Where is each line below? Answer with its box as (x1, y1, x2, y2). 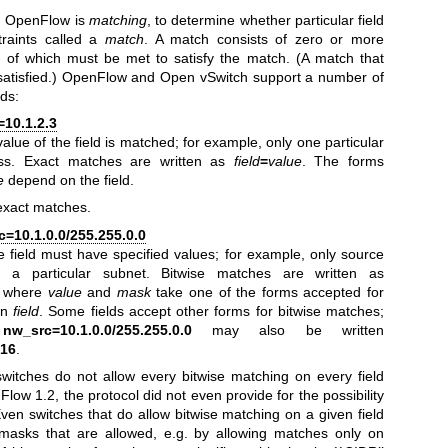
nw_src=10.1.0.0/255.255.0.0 (2, 321, 192, 338)
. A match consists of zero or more (144, 30, 385, 47)
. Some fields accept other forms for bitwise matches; (39, 302, 385, 319)
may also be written (191, 321, 385, 338)
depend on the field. (4, 171, 135, 188)
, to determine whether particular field (146, 11, 385, 28)
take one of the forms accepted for (150, 283, 385, 300)
